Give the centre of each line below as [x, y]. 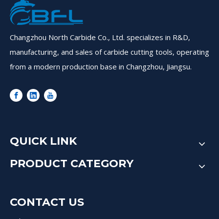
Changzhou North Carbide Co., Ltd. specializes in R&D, [100, 37]
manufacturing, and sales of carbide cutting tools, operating [109, 52]
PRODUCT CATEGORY [72, 164]
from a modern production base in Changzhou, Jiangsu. [101, 67]
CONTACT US [47, 202]
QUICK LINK [43, 141]
